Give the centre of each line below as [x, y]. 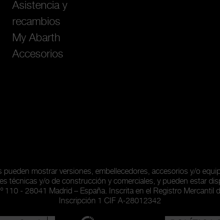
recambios [36, 22]
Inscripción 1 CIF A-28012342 [110, 201]
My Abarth [36, 38]
